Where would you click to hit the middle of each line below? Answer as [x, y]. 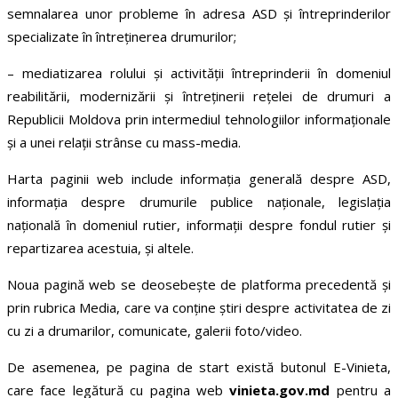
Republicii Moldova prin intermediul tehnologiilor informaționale [199, 119]
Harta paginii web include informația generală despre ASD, [199, 179]
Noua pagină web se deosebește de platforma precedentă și [199, 285]
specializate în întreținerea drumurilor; [122, 37]
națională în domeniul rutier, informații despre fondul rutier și [199, 225]
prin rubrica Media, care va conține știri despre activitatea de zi [199, 308]
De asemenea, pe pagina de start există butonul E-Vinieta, [199, 367]
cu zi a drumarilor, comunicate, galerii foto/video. [155, 331]
